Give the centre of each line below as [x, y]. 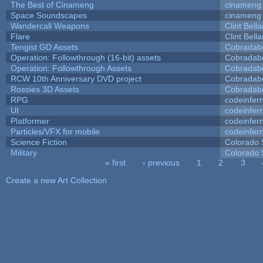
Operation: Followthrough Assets [71, 68]
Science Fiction [38, 142]
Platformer [30, 121]
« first [115, 162]
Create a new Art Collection [56, 180]
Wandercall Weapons [50, 26]
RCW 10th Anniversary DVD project [76, 78]
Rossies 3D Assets [45, 89]
